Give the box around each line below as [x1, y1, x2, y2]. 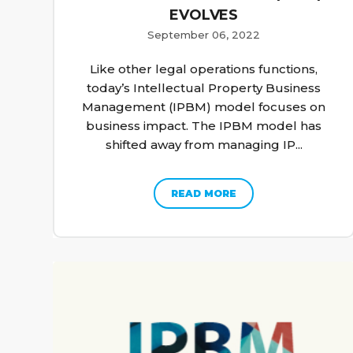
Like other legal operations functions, [90, 61, 318, 76]
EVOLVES [169, 6, 238, 24]
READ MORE [171, 187, 237, 199]
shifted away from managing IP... [105, 136, 303, 152]
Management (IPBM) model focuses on [82, 98, 326, 114]
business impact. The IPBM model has [86, 117, 322, 133]
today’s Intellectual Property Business [87, 80, 321, 95]
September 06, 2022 [147, 28, 261, 41]
